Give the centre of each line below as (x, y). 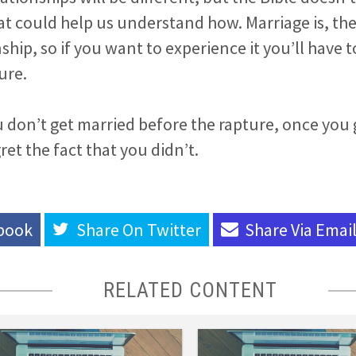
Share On (112, 229)
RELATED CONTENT (190, 290)
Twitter (174, 229)
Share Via (280, 229)
